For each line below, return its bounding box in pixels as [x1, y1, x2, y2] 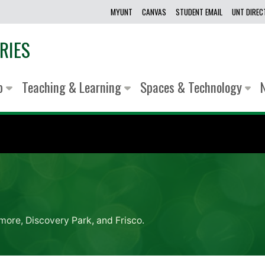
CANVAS [142, 6, 167, 18]
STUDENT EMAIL [176, 6, 223, 18]
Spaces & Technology [140, 77, 245, 98]
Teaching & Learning [21, 77, 124, 98]
